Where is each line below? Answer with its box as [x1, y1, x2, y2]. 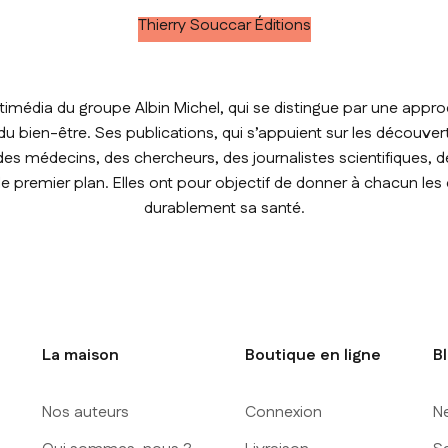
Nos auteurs [42, 401, 130, 425]
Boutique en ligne [245, 344, 382, 368]
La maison [42, 344, 120, 368]
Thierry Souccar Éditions [137, 14, 311, 38]
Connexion [245, 401, 323, 425]
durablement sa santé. [143, 197, 305, 221]
